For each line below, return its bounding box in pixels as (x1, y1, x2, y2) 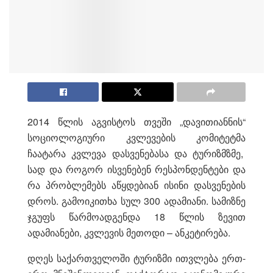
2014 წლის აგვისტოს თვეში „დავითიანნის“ (27, 114, 246, 129)
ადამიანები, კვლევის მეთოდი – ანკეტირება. (27, 225, 230, 239)
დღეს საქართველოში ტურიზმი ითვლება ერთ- (27, 250, 246, 265)
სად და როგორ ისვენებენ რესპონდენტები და (27, 161, 246, 176)
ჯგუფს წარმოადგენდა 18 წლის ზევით (27, 209, 246, 224)
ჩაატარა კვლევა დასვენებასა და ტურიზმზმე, (27, 146, 246, 160)
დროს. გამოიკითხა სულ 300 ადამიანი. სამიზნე (27, 193, 246, 208)
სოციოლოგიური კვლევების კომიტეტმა (27, 130, 246, 144)
